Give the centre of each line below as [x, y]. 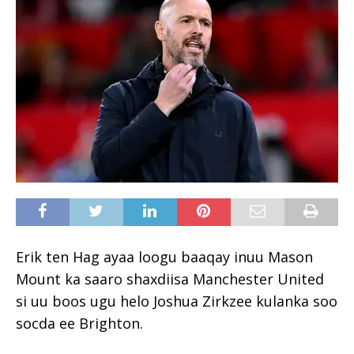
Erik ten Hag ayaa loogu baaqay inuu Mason [164, 256]
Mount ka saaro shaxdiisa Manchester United [170, 279]
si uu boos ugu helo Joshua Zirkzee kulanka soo [177, 301]
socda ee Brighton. [79, 323]
